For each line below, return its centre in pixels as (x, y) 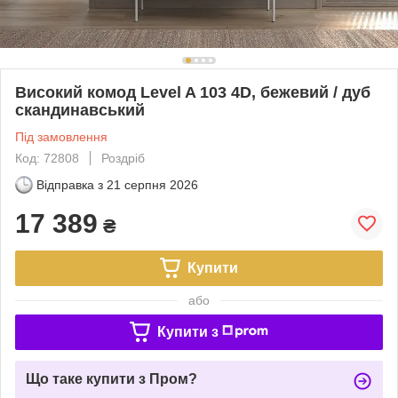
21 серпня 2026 (152, 184)
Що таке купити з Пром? (111, 378)
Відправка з (70, 184)
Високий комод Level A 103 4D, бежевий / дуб (193, 92)
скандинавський (80, 110)
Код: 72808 (47, 158)
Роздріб (123, 158)
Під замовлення (61, 136)
